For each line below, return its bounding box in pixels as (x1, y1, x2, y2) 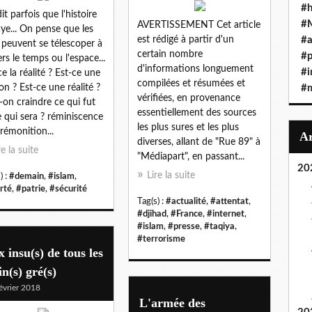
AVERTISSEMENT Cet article (137, 19, 260, 30)
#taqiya (204, 221, 235, 231)
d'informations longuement (137, 63, 253, 74)
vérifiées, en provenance (137, 93, 240, 103)
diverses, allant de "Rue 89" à (137, 136, 260, 147)
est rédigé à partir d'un (137, 34, 234, 45)
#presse (168, 221, 200, 231)
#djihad (137, 209, 166, 218)
